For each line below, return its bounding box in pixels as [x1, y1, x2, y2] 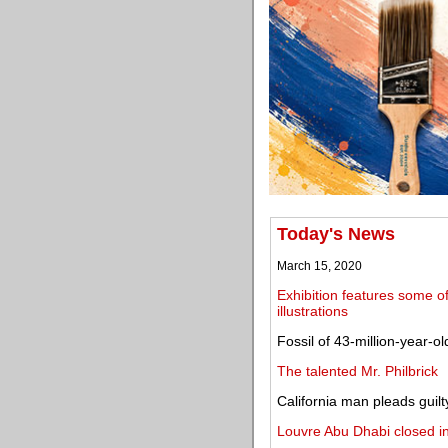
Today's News [277, 224, 395, 244]
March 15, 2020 [277, 259, 362, 273]
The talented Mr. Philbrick [277, 363, 438, 379]
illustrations [277, 303, 348, 319]
